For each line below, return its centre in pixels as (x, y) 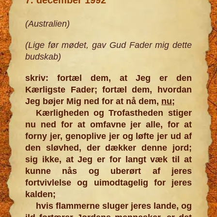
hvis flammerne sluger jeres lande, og (114, 206)
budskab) (43, 56)
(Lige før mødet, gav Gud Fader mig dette (108, 45)
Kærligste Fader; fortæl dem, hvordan (108, 89)
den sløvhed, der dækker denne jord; (108, 147)
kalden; (41, 194)
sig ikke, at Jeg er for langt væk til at (108, 159)
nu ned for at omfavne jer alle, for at (108, 124)
